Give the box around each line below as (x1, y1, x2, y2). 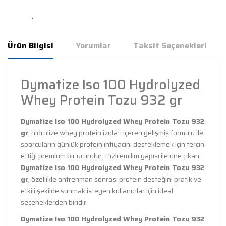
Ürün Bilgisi (8, 39, 53, 52)
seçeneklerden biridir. (21, 196, 88, 208)
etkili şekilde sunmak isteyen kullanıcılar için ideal (21, 185, 173, 196)
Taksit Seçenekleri (133, 39, 207, 52)
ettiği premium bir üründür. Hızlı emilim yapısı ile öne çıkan (21, 150, 199, 161)
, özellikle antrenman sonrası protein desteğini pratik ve (28, 173, 201, 185)
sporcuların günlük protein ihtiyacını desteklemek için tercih (21, 138, 204, 150)
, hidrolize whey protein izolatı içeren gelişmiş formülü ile (28, 127, 203, 138)
